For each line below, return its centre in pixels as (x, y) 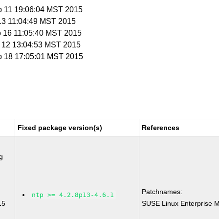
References (161, 128)
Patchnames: (162, 192)
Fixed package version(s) (60, 128)
